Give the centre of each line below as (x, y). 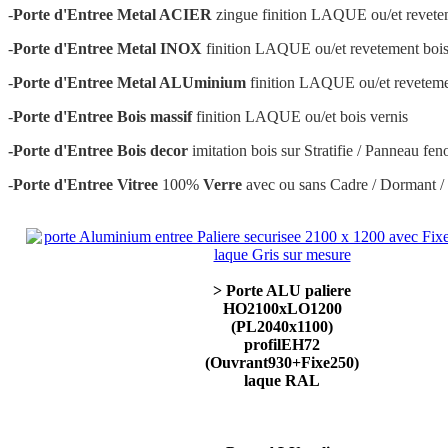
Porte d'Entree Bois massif (102, 116)
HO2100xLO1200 (282, 308)
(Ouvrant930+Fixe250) (282, 362)
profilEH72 (282, 344)
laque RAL (282, 380)
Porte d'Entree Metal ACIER (112, 14)
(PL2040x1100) (282, 326)
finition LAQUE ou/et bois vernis (302, 116)
